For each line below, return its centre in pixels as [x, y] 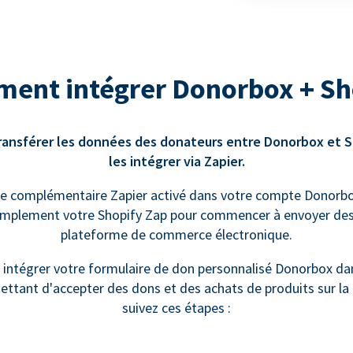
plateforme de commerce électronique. [176, 235]
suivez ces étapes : [176, 308]
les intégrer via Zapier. [176, 162]
